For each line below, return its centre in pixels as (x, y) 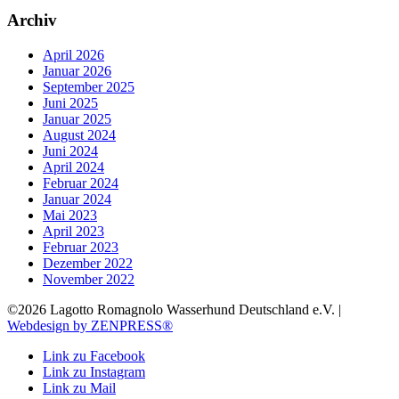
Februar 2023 (81, 247)
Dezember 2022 (88, 263)
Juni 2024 (70, 151)
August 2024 (79, 134)
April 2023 (73, 231)
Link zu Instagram (94, 371)
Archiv (32, 20)
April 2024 (73, 167)
